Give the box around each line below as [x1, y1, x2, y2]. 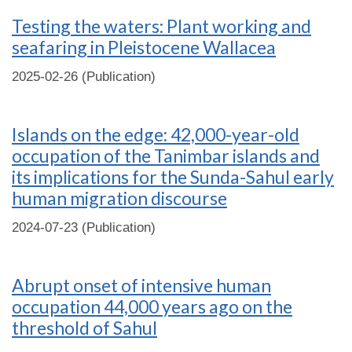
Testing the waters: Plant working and [12, 15, 311, 37]
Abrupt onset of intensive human [12, 274, 271, 296]
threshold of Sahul [12, 317, 157, 339]
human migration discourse [12, 187, 227, 209]
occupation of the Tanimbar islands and [12, 145, 320, 167]
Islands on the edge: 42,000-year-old [12, 123, 299, 145]
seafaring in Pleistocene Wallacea [12, 36, 276, 58]
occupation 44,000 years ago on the [12, 295, 292, 317]
